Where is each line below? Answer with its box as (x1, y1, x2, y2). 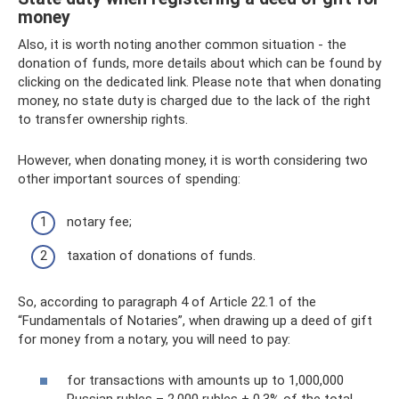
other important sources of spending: (18, 170, 240, 187)
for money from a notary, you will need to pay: (18, 330, 290, 347)
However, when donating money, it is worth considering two (18, 151, 368, 168)
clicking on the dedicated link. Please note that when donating (18, 73, 381, 90)
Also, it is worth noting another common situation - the (18, 36, 346, 53)
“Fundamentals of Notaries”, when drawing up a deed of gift (18, 312, 372, 329)
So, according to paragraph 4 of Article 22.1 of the (18, 293, 316, 310)
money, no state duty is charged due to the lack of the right (18, 92, 370, 109)
